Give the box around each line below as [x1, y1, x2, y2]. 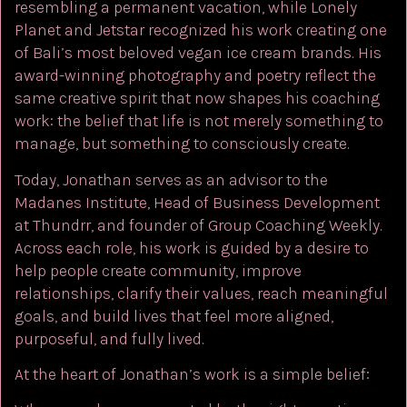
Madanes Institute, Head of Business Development [15, 192, 380, 213]
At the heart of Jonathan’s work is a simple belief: [15, 363, 370, 384]
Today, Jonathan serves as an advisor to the [15, 169, 328, 190]
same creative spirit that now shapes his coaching [15, 88, 380, 109]
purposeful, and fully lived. [15, 328, 204, 349]
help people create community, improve [15, 260, 302, 281]
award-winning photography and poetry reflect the [15, 65, 376, 86]
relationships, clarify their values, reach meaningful [15, 283, 388, 303]
